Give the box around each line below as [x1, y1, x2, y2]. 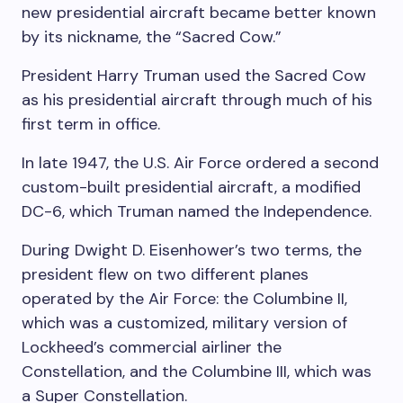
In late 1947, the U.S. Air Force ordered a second [22, 151, 379, 174]
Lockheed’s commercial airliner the [22, 336, 282, 358]
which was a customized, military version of [22, 311, 347, 334]
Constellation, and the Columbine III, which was [22, 360, 372, 382]
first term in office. [22, 112, 160, 135]
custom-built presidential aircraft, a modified [22, 175, 361, 198]
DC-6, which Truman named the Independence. [22, 200, 372, 222]
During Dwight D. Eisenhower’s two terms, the [22, 238, 362, 261]
